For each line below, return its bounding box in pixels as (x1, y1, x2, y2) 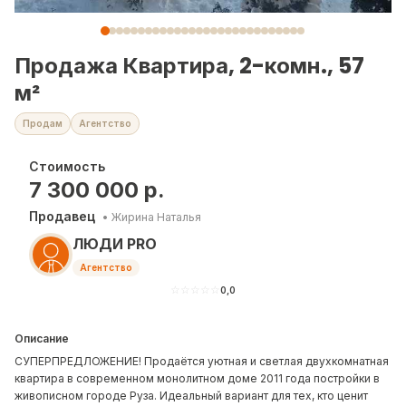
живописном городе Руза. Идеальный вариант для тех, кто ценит (14, 389, 368, 402)
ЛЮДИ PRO (72, 235, 157, 253)
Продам (23, 118, 63, 129)
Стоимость (29, 159, 105, 174)
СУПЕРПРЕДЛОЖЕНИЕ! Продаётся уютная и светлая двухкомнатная (14, 354, 389, 368)
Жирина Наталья (111, 210, 201, 224)
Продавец (29, 208, 95, 224)
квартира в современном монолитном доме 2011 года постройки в (14, 372, 380, 385)
